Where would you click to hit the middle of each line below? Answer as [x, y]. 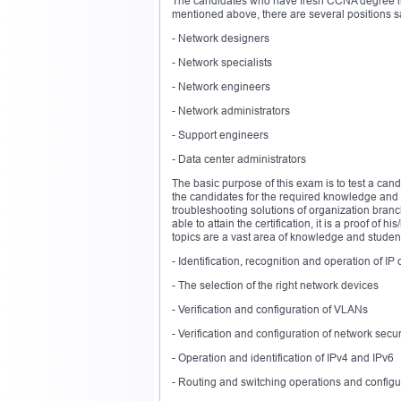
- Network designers [221, 38]
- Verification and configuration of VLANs [270, 310]
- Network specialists [222, 63]
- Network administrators [231, 111]
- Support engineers [220, 135]
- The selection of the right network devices [275, 286]
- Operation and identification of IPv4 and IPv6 [283, 358]
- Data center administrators [239, 159]
